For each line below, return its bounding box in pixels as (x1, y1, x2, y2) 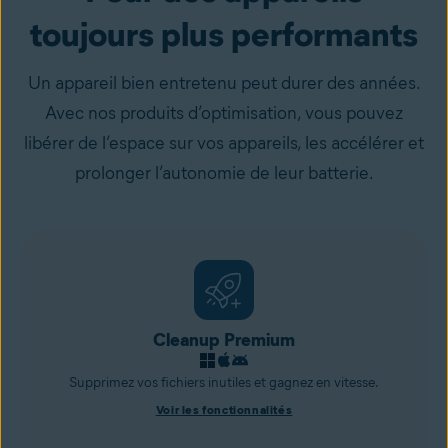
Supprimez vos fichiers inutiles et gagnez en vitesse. (69, 374, 379, 391)
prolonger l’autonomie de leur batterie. (74, 162, 374, 184)
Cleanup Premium (153, 329, 295, 351)
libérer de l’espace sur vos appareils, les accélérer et (24, 132, 424, 154)
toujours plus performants (30, 13, 418, 55)
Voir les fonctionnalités (155, 402, 293, 417)
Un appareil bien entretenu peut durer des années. (27, 72, 421, 94)
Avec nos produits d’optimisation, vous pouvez (45, 102, 403, 124)
